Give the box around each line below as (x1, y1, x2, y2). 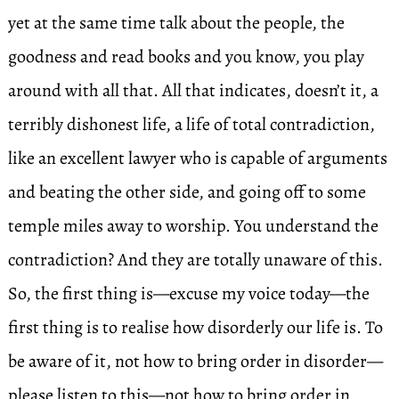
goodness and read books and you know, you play (7, 45, 364, 69)
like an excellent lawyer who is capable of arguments (7, 146, 387, 170)
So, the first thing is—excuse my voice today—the (7, 281, 370, 305)
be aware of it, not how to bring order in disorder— (7, 349, 383, 373)
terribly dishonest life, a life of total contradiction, (7, 112, 375, 136)
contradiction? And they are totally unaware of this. (7, 248, 383, 272)
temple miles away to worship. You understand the (7, 214, 379, 238)
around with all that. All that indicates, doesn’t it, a (7, 78, 379, 102)
